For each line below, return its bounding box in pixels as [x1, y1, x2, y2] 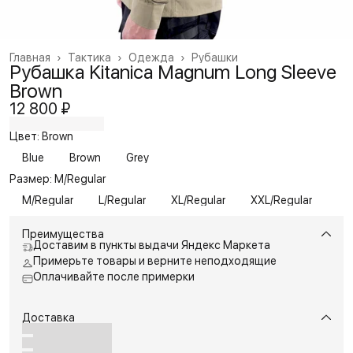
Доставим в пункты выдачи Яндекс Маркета [33, 238, 270, 251]
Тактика [68, 50, 111, 64]
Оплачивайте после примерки [33, 269, 195, 283]
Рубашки [191, 50, 238, 64]
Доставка [22, 310, 75, 324]
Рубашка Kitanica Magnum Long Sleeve [9, 60, 336, 84]
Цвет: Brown [9, 129, 73, 143]
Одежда [128, 50, 174, 64]
